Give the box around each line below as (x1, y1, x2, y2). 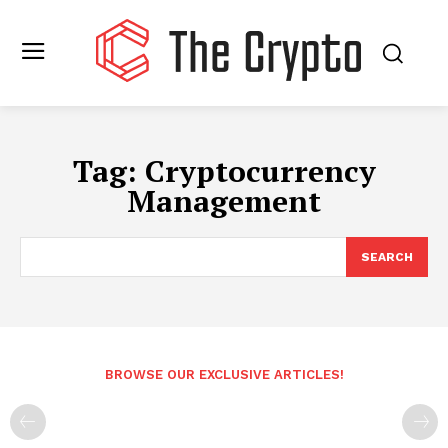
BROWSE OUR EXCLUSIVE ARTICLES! (104, 367, 344, 382)
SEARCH (361, 250, 413, 264)
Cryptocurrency (144, 151, 376, 191)
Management (127, 181, 321, 221)
